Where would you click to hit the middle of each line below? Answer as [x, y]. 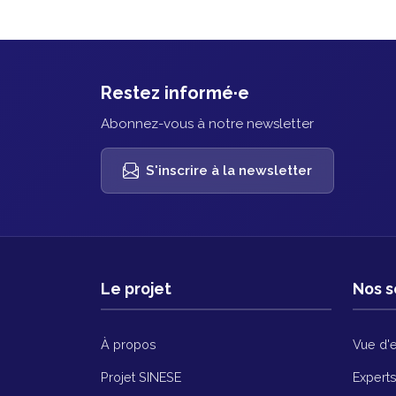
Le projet [136, 289]
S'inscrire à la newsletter [229, 171]
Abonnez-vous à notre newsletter [207, 124]
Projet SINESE [141, 377]
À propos [129, 345]
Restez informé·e [175, 93]
